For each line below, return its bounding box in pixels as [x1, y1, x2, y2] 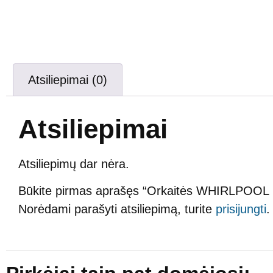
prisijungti [216, 202, 266, 216]
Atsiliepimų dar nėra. [18, 157, 129, 171]
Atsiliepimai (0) [28, 73, 107, 87]
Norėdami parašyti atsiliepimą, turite [18, 202, 216, 216]
